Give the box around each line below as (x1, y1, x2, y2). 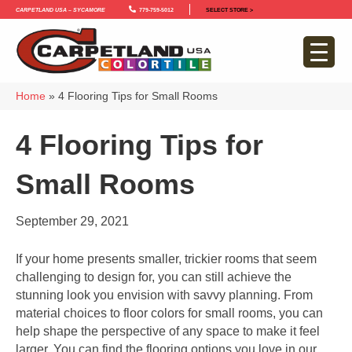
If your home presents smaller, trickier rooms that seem (16, 251, 317, 266)
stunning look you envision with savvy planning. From (16, 288, 313, 302)
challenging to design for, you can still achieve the (16, 269, 291, 284)
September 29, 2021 (16, 214, 129, 228)
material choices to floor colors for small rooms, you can (16, 306, 323, 320)
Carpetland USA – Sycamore (16, 5, 105, 13)
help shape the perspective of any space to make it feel (16, 324, 320, 338)
